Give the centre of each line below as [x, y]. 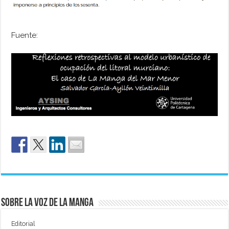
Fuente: [25, 36]
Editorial [24, 224]
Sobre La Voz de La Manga [48, 203]
